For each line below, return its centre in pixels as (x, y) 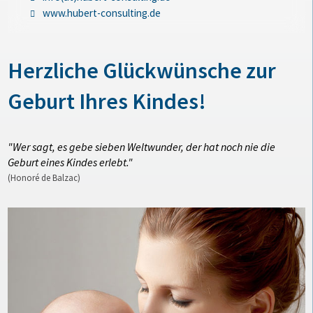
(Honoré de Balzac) (44, 177)
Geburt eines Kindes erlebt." (71, 162)
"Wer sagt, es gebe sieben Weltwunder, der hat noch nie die (142, 146)
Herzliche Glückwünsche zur (142, 70)
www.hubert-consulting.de (101, 13)
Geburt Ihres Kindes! (107, 101)
